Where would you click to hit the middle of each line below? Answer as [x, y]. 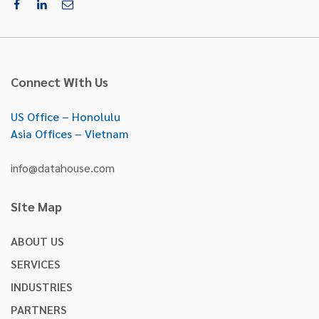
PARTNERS [39, 310]
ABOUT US [37, 241]
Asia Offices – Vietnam [70, 134]
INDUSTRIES [42, 287]
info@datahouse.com [63, 168]
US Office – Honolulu [66, 117]
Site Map [36, 206]
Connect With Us [59, 82]
